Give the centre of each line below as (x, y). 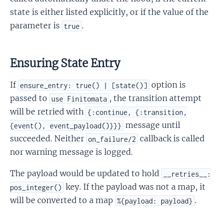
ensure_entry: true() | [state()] (84, 85)
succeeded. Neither (48, 139)
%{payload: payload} (155, 201)
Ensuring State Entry (65, 63)
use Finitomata (79, 99)
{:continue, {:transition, (138, 112)
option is (168, 85)
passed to (30, 98)
